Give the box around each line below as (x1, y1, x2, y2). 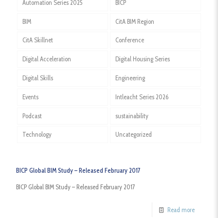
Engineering (115, 73, 145, 82)
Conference (115, 36, 144, 44)
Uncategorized (115, 130, 152, 139)
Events (22, 92, 38, 101)
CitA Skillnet (22, 36, 53, 44)
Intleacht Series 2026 (115, 92, 168, 101)
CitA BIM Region (115, 17, 154, 25)
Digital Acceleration (22, 55, 71, 63)
